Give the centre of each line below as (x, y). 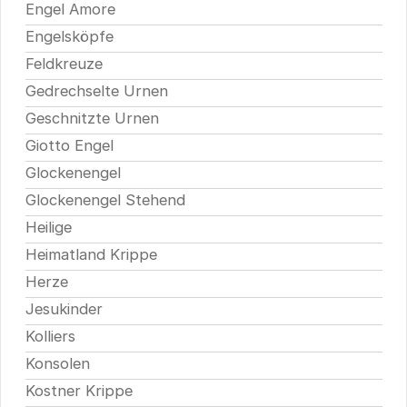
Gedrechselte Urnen (96, 91)
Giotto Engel (69, 146)
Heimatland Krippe (91, 255)
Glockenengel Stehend (105, 200)
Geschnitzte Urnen (92, 119)
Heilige (48, 228)
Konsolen (57, 364)
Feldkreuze (64, 64)
